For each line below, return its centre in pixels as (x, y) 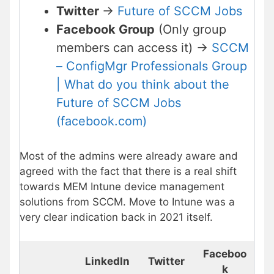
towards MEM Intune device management (122, 187)
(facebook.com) (102, 121)
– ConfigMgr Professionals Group (152, 66)
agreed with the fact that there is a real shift (128, 172)
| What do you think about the (143, 85)
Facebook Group (106, 30)
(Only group (191, 30)
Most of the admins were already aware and (129, 156)
